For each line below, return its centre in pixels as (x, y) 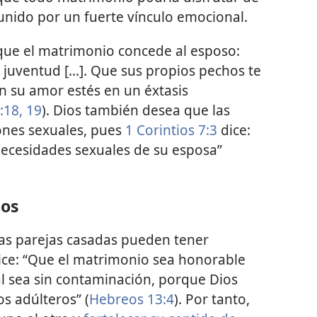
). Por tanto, (212, 299)
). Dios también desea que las (136, 110)
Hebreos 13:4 (132, 299)
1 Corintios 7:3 (171, 129)
